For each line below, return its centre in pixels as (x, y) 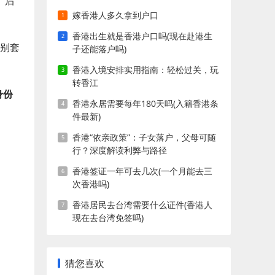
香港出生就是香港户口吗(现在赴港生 (142, 36)
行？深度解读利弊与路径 (120, 150)
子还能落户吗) (99, 49)
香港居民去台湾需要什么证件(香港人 (142, 205)
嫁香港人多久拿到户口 (115, 15)
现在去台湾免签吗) (108, 218)
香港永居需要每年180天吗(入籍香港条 (145, 103)
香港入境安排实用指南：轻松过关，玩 (145, 70)
